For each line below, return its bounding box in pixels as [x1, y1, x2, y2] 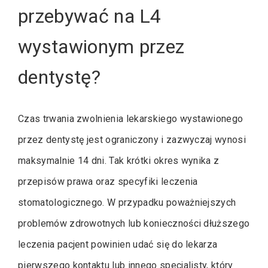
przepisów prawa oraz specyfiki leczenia [18, 175, 198, 187]
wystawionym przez [18, 35, 185, 59]
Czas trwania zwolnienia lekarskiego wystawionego [18, 112, 243, 124]
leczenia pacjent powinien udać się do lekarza [18, 238, 218, 250]
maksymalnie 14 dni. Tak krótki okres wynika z [18, 154, 220, 166]
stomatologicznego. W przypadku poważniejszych [18, 196, 236, 208]
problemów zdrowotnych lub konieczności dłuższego [18, 217, 250, 229]
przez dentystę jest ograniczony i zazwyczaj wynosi [18, 133, 246, 145]
